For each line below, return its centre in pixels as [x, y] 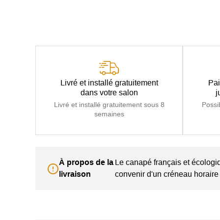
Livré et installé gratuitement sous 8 [109, 105]
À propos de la [86, 162]
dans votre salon [109, 93]
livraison [75, 174]
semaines [109, 114]
